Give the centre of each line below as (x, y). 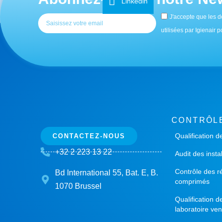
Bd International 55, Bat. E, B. (106, 173)
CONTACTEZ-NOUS (89, 136)
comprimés (192, 182)
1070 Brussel (78, 186)
